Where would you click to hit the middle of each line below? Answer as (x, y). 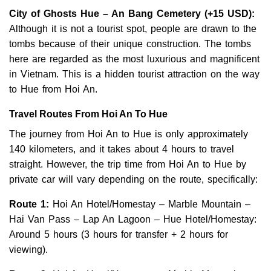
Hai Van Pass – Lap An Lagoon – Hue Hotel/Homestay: (133, 219)
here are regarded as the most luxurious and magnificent (134, 59)
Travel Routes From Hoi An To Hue (88, 114)
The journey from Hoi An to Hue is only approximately (129, 134)
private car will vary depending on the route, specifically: (133, 179)
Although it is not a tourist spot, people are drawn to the (133, 28)
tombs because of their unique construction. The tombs (130, 44)
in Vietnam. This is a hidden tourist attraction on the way (134, 74)
